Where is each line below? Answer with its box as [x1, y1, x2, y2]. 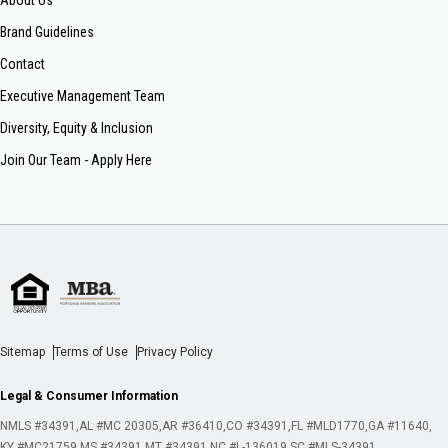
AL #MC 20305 [79, 419, 159, 434]
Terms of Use [54, 345, 128, 360]
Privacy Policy [137, 345, 213, 360]
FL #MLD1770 [291, 419, 365, 434]
